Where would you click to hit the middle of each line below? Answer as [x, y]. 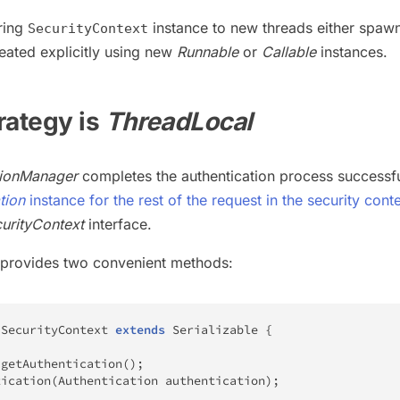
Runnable [208, 52]
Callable [289, 52]
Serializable [215, 329]
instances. [352, 52]
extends [140, 329]
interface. [118, 224]
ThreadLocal [179, 122]
